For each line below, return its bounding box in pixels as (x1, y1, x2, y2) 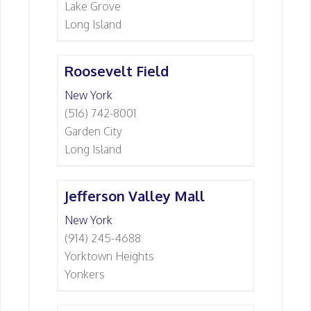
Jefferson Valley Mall (65, 187, 205, 205)
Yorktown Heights (65, 249, 154, 263)
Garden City (65, 124, 122, 138)
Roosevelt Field (65, 62, 169, 80)
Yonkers (65, 267, 105, 281)
